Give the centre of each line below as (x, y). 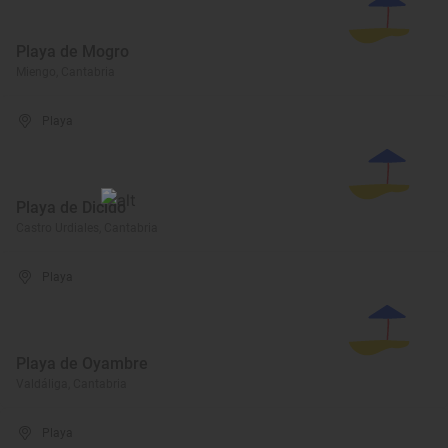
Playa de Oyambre (82, 363)
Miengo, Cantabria (65, 72)
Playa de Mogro (72, 51)
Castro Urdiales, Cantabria (87, 228)
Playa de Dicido (71, 207)
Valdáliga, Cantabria (71, 384)
